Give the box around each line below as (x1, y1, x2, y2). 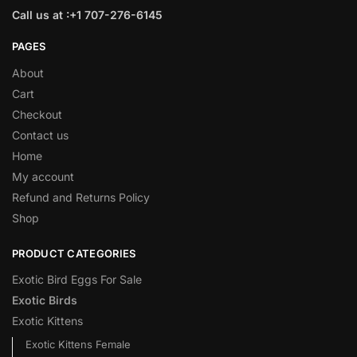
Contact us (12, 127, 69, 142)
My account (12, 169, 74, 183)
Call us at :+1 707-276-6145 (12, 8, 163, 22)
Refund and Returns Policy (12, 190, 150, 204)
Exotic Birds (12, 293, 77, 308)
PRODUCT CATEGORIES (12, 246, 136, 260)
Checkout (12, 107, 62, 121)
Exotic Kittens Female (25, 338, 131, 351)
